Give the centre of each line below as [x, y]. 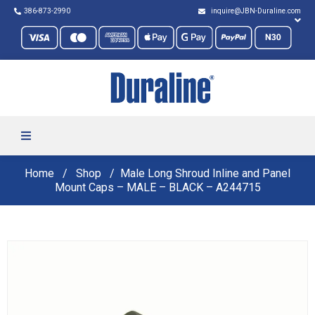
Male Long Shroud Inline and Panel [205, 174]
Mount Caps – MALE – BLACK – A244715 [157, 188]
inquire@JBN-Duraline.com [255, 11]
